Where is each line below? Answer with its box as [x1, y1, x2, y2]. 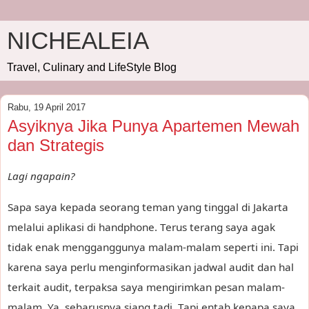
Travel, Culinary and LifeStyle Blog [7, 61, 177, 73]
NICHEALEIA [7, 28, 149, 54]
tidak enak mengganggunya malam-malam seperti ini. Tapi [8, 239, 299, 254]
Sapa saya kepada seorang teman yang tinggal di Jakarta [8, 199, 288, 214]
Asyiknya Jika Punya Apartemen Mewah [8, 117, 299, 135]
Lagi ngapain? [8, 168, 75, 183]
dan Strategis [8, 136, 104, 154]
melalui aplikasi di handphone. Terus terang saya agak [8, 219, 275, 234]
